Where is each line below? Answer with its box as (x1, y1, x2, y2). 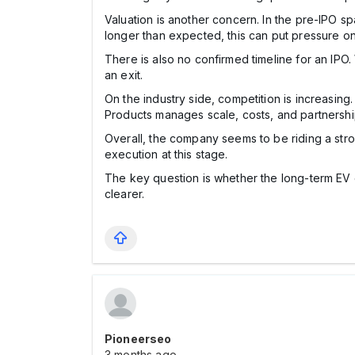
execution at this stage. (105, 147, 228, 161)
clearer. (105, 187, 145, 200)
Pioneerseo (105, 332, 172, 345)
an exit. (105, 68, 143, 82)
